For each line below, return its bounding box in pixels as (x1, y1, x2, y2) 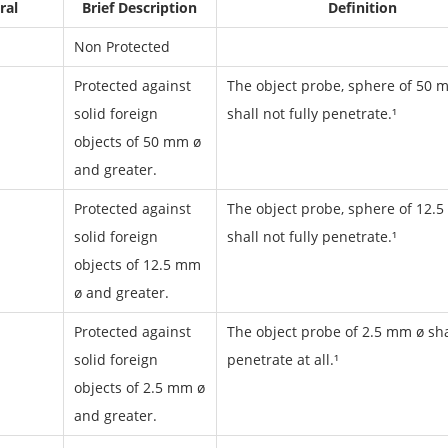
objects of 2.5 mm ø (73, 378, 205, 397)
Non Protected (73, 37, 170, 56)
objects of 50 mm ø (73, 132, 201, 151)
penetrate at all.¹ (226, 350, 339, 369)
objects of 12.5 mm (73, 255, 201, 274)
